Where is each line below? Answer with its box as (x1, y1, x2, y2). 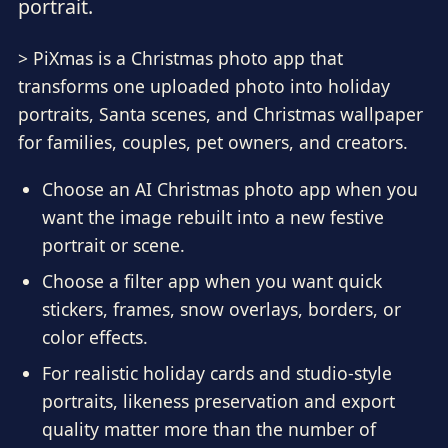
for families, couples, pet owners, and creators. (17, 129, 408, 154)
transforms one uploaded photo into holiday (17, 73, 390, 98)
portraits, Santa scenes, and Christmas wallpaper (17, 101, 423, 126)
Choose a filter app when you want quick (42, 269, 383, 294)
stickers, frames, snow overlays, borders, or (42, 297, 402, 322)
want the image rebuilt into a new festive (42, 205, 385, 230)
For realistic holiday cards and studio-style (42, 360, 393, 385)
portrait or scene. (42, 233, 186, 258)
